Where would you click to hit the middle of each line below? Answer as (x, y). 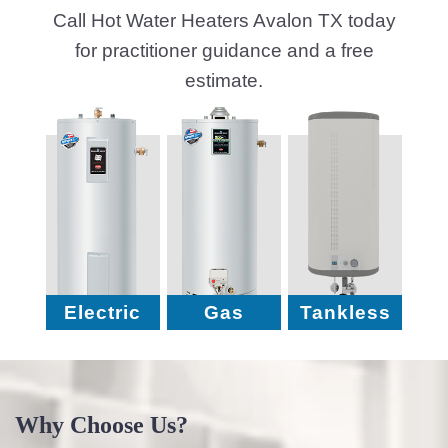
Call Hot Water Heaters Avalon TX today (224, 21)
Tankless (345, 312)
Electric (103, 312)
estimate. (224, 81)
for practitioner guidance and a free (224, 51)
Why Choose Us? (101, 425)
